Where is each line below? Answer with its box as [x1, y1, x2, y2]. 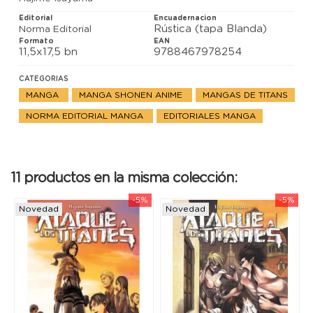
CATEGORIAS [19, 75, 68, 82]
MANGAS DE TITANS [203, 90, 288, 99]
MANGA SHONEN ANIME [79, 90, 185, 99]
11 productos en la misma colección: [10, 170, 237, 185]
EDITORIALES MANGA [163, 111, 256, 120]
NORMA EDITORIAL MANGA [26, 111, 146, 120]
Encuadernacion [154, 14, 217, 22]
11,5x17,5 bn [19, 46, 78, 57]
